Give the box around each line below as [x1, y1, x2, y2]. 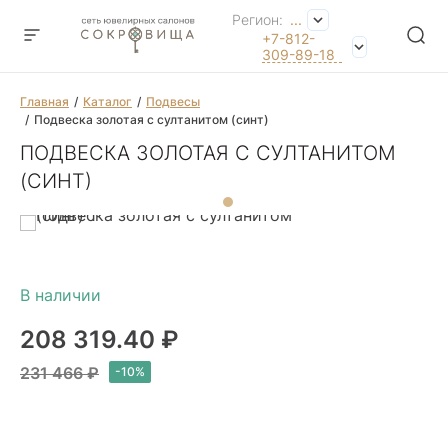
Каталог [83, 94, 132, 109]
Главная [20, 94, 69, 109]
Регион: [232, 11, 288, 28]
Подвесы [146, 94, 200, 109]
